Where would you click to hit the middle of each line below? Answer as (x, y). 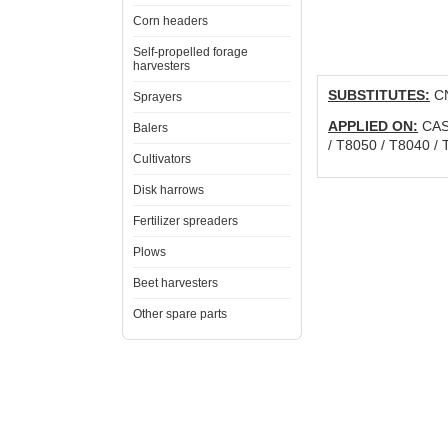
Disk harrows (168, 190)
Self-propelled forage (190, 52)
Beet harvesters (175, 283)
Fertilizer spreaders (185, 221)
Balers (150, 128)
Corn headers (170, 21)
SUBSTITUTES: (379, 95)
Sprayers (157, 97)
